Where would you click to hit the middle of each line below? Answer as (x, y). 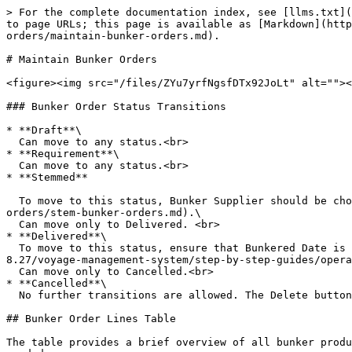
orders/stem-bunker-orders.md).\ (104, 213)
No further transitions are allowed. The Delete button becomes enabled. (13, 295)
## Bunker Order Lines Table (91, 319)
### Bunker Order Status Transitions (116, 106)
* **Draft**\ (44, 130)
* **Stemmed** (47, 177)
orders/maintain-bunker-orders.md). (113, 36)
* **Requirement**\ (63, 154)
